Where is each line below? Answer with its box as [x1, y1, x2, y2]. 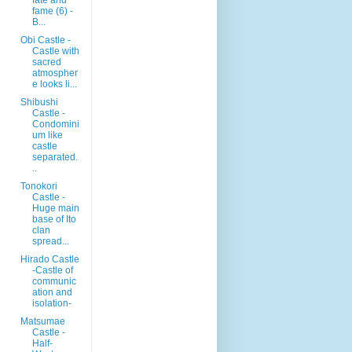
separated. [31, 151, 78, 163]
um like [31, 129, 63, 141]
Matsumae [20, 315, 65, 327]
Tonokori [20, 180, 57, 192]
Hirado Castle [20, 253, 79, 265]
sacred [31, 56, 61, 68]
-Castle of [31, 264, 73, 276]
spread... [31, 235, 69, 247]
